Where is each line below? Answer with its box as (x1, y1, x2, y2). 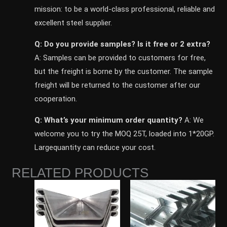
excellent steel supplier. (34, 18, 112, 27)
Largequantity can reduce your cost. (34, 142, 156, 152)
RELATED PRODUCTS (12, 165, 149, 181)
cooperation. (34, 94, 78, 103)
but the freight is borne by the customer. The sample (34, 66, 213, 76)
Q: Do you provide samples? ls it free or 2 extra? (34, 39, 211, 49)
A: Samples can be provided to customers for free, (34, 53, 206, 62)
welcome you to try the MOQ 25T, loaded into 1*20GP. (34, 129, 215, 138)
